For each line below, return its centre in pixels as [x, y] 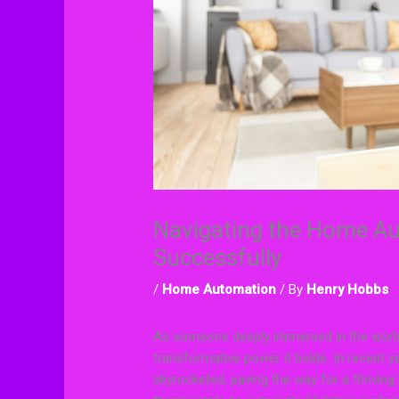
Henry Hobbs [348, 289]
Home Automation [220, 289]
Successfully [218, 257]
